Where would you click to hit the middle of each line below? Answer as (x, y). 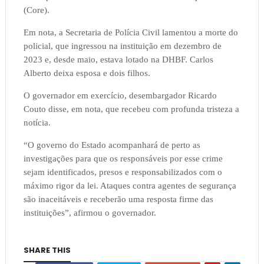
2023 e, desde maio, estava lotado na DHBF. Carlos (118, 60)
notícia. (37, 123)
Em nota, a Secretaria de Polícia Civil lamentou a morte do (131, 33)
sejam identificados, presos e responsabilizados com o (123, 172)
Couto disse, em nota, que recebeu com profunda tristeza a (131, 109)
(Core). (39, 10)
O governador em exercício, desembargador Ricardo (120, 96)
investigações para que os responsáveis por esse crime (123, 159)
